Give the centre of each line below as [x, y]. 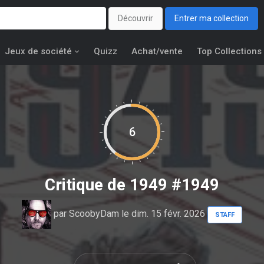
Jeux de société [38, 51]
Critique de [87, 185]
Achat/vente [157, 51]
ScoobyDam [94, 214]
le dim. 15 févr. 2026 [163, 214]
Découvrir [136, 19]
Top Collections [229, 51]
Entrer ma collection [212, 19]
